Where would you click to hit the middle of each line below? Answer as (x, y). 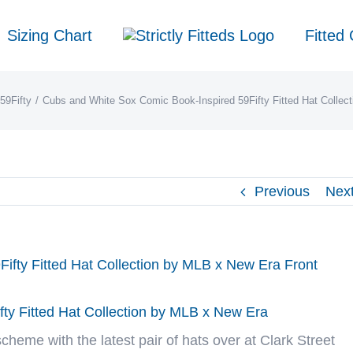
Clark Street (297, 341)
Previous (282, 191)
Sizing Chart (49, 35)
